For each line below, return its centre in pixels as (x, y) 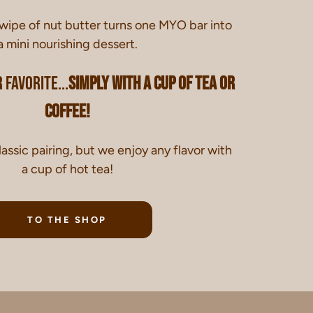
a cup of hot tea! (67, 169)
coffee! (67, 111)
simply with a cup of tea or (151, 83)
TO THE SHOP (67, 220)
